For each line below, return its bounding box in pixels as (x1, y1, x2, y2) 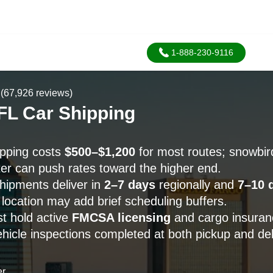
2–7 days (104, 178, 155, 191)
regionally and (155, 178, 238, 191)
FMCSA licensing (71, 211, 171, 224)
